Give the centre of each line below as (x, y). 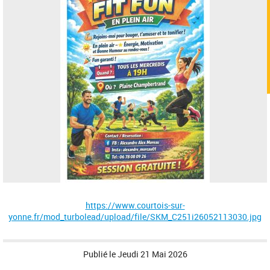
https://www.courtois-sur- (135, 205)
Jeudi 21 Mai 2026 (152, 254)
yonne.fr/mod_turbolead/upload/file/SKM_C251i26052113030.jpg (135, 216)
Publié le (100, 254)
